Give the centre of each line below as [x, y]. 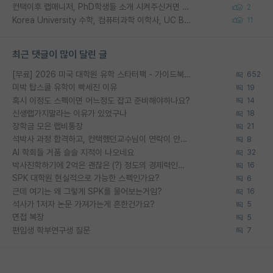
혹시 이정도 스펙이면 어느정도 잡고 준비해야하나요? [101, 100]
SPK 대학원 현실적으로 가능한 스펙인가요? [86, 178]
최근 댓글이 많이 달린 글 [60, 54]
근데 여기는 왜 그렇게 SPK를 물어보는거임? [87, 191]
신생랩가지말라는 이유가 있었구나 [69, 113]
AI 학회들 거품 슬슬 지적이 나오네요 [73, 152]
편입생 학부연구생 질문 [51, 230]
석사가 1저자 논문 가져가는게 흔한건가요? [83, 204]
